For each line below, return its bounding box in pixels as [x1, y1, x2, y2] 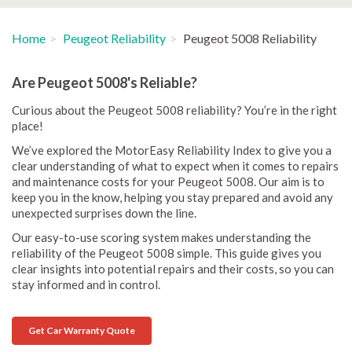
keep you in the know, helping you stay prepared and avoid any [12, 190, 333, 204]
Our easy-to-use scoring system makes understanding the [12, 230, 311, 244]
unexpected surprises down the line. [12, 206, 196, 220]
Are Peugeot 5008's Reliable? [12, 74, 197, 91]
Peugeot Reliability [63, 31, 166, 46]
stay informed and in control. [12, 277, 160, 291]
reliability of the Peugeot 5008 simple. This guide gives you [12, 246, 321, 260]
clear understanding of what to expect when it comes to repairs [12, 159, 339, 173]
